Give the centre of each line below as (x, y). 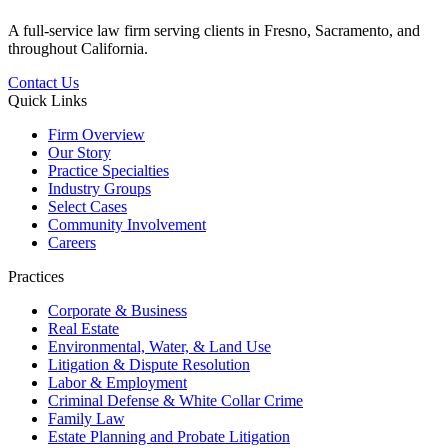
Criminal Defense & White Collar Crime (175, 400)
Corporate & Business (117, 310)
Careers (72, 242)
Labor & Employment (117, 382)
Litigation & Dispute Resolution (149, 364)
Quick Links (47, 100)
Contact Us (43, 82)
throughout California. (78, 48)
